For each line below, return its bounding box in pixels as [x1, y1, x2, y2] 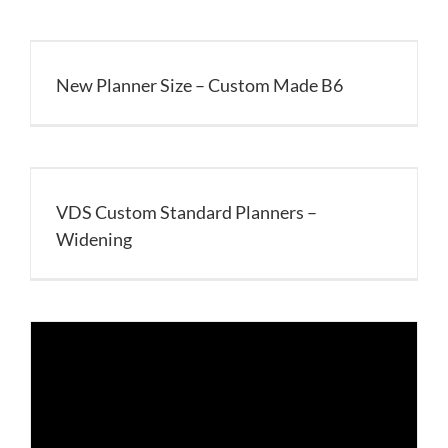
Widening [56, 228, 132, 250]
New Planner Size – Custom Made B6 [56, 74, 343, 96]
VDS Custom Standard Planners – [56, 201, 317, 223]
